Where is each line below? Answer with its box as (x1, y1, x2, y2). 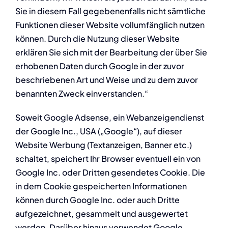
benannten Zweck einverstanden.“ (15, 88, 148, 99)
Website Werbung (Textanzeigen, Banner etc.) (15, 139, 192, 150)
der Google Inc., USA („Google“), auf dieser (15, 125, 182, 136)
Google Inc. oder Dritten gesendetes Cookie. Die (15, 166, 205, 178)
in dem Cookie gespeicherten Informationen (15, 180, 187, 191)
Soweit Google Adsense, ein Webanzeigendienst (15, 111, 204, 123)
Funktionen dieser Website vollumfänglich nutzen (15, 19, 205, 30)
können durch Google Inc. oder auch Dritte (15, 194, 180, 205)
